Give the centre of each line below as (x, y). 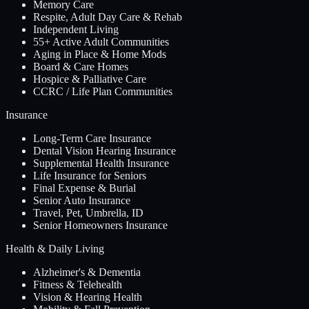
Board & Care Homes (81, 66)
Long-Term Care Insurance (92, 138)
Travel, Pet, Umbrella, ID (88, 212)
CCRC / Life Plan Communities (103, 91)
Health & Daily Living (55, 248)
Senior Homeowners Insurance (100, 225)
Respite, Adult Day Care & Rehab (108, 17)
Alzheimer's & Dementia (87, 272)
